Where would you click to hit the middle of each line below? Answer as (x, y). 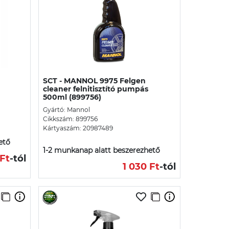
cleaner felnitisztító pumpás (96, 89)
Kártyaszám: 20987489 (78, 128)
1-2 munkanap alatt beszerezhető (101, 150)
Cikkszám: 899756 (70, 119)
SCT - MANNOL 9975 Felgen (94, 81)
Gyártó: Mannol (66, 109)
